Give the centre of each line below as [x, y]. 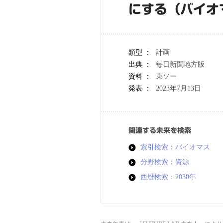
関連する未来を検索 [160, 130]
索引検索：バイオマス [175, 147]
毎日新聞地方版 [180, 64]
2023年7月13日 [178, 88]
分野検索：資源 [165, 162]
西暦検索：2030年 [168, 177]
